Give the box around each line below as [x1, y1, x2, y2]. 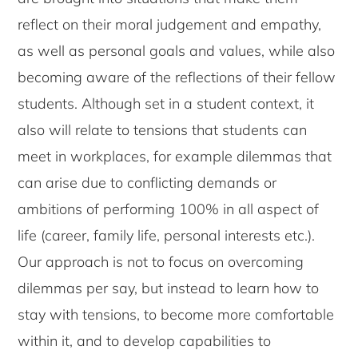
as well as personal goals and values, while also [18, 42, 336, 61]
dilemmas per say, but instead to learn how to [18, 279, 320, 298]
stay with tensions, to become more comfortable [18, 305, 335, 324]
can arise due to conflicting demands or [18, 173, 277, 193]
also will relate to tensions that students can [18, 121, 308, 140]
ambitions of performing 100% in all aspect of [18, 200, 320, 219]
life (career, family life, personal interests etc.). [18, 226, 316, 245]
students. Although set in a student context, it [18, 94, 315, 113]
